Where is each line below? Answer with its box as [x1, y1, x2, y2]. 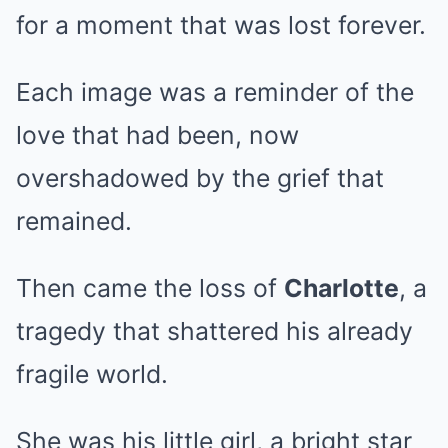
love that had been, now [16, 120, 299, 150]
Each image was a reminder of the [16, 77, 414, 107]
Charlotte [284, 273, 399, 303]
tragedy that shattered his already [16, 316, 413, 346]
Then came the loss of [16, 273, 284, 303]
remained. [16, 206, 132, 236]
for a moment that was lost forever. [16, 10, 426, 40]
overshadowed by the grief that [16, 163, 384, 193]
